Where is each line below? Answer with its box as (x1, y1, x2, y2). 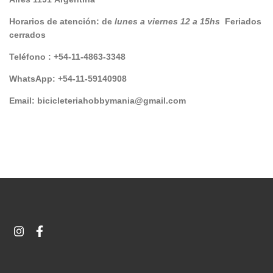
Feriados (222, 16, 261, 27)
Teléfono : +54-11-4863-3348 (9, 52, 126, 62)
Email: (9, 96, 37, 106)
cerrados (9, 30, 46, 40)
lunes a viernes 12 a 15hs (115, 16, 222, 27)
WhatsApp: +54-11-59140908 (9, 74, 127, 84)
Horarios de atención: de (9, 16, 115, 27)
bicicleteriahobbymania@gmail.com (37, 96, 186, 106)
